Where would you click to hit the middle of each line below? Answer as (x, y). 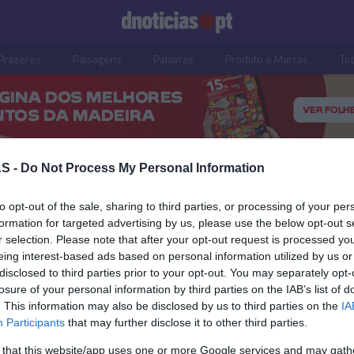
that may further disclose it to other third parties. (186, 323)
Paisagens (97, 59)
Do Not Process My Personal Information (143, 168)
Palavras (173, 59)
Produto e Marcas (266, 59)
